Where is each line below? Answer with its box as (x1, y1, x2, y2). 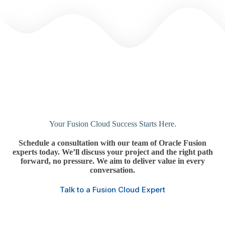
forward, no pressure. (20, 157, 94, 166)
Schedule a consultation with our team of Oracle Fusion (19, 139, 206, 148)
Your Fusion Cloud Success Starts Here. (49, 120, 176, 129)
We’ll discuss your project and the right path (61, 148, 213, 157)
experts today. (12, 148, 60, 157)
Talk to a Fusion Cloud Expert (60, 185, 165, 195)
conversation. (90, 166, 135, 175)
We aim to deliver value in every (96, 157, 205, 166)
